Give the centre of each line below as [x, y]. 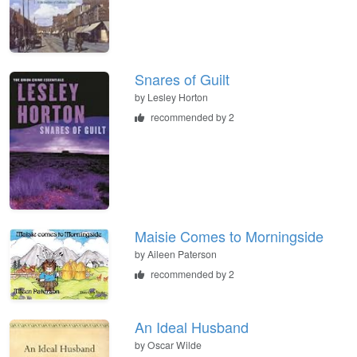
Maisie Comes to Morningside [229, 236]
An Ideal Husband [192, 327]
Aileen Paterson [182, 254]
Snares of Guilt [182, 78]
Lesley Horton [178, 96]
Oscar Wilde [175, 345]
